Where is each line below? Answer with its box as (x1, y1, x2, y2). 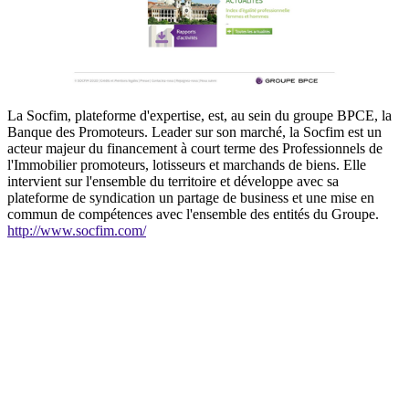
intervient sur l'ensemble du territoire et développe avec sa (7, 173, 339, 190)
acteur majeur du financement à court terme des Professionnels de (7, 141, 383, 157)
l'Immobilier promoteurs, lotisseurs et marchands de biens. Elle (7, 157, 366, 173)
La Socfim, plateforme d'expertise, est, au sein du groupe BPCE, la (7, 108, 392, 124)
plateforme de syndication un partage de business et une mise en (7, 190, 374, 206)
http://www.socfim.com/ (7, 223, 146, 239)
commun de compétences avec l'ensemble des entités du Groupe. (7, 206, 379, 223)
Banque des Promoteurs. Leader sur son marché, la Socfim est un (7, 124, 382, 141)
